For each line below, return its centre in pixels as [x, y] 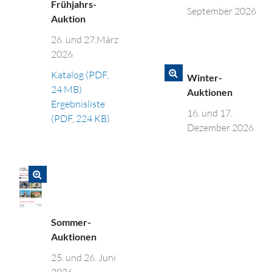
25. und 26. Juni [84, 257]
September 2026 [222, 11]
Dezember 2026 [221, 127]
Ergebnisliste [78, 104]
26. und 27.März [85, 40]
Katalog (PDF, [80, 75]
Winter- [205, 77]
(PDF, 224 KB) [81, 119]
